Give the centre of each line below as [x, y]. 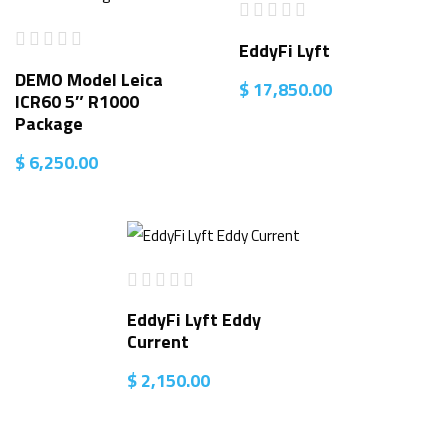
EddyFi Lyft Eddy [194, 320]
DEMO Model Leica [89, 79]
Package [49, 123]
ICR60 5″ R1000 [77, 101]
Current [158, 342]
